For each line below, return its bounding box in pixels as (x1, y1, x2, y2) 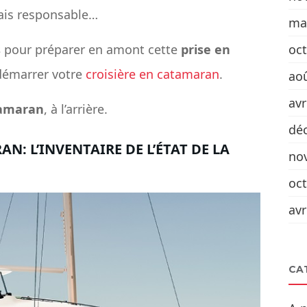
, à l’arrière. (44, 101, 108, 118)
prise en (181, 41, 230, 58)
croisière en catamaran (86, 66, 219, 83)
